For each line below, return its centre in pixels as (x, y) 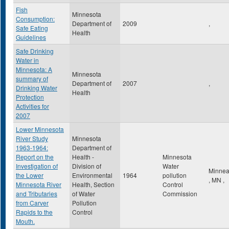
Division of (87, 166)
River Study (32, 138)
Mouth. (25, 221)
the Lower (30, 175)
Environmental (92, 175)
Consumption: (35, 19)
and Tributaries (37, 193)
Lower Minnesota (40, 129)
